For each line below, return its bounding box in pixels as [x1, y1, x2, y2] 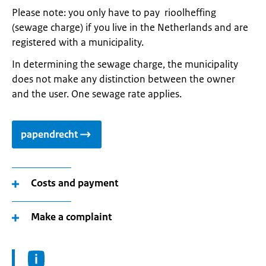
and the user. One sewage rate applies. [12, 87, 182, 100]
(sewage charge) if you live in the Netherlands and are [12, 21, 248, 34]
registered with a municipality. [12, 36, 144, 49]
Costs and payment [31, 176, 118, 189]
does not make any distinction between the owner [12, 72, 235, 85]
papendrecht [21, 128, 78, 141]
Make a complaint [31, 210, 112, 223]
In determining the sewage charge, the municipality [12, 58, 238, 71]
